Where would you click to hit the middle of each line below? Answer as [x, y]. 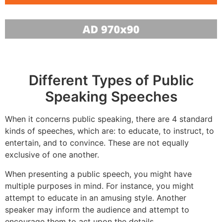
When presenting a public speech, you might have [98, 174]
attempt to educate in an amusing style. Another [96, 197]
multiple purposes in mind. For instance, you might [99, 186]
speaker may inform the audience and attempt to [97, 209]
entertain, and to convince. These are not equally [97, 143]
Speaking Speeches [111, 97]
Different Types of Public [111, 81]
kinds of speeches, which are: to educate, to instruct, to [110, 131]
